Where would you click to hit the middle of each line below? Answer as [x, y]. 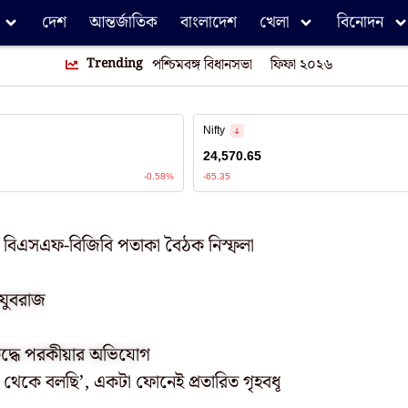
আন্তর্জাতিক [123, 22]
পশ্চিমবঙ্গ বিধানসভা [202, 65]
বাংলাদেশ [209, 22]
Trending [114, 64]
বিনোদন [360, 22]
